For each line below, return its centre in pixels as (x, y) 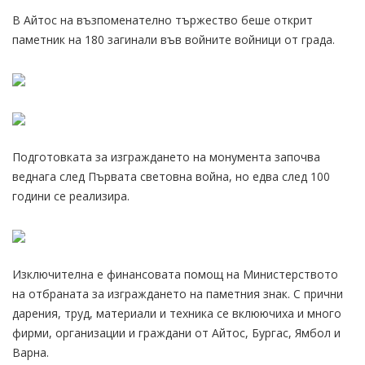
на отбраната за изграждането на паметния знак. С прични (178, 293)
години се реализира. (71, 196)
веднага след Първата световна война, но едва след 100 (171, 176)
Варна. (31, 352)
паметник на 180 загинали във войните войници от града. (174, 39)
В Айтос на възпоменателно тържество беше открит (163, 20)
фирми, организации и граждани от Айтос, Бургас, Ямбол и (176, 332)
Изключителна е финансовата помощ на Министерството (175, 274)
